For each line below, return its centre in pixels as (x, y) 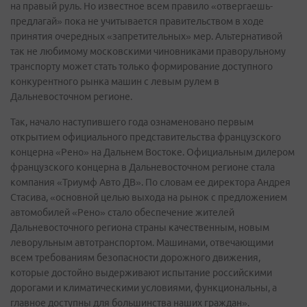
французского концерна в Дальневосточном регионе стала (143, 167)
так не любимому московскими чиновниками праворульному (148, 51)
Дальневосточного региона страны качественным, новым (140, 227)
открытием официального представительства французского (146, 137)
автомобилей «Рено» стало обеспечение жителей (122, 212)
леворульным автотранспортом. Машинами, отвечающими (142, 242)
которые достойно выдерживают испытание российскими (141, 272)
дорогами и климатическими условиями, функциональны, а (144, 287)
